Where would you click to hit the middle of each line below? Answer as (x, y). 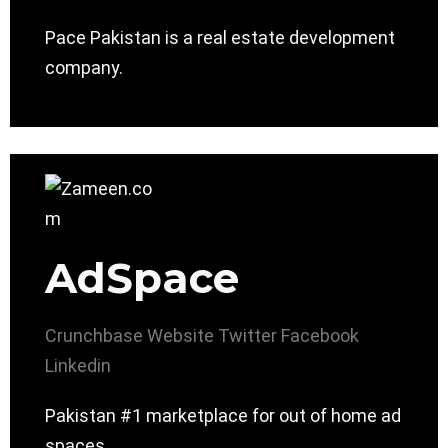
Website (180, 336)
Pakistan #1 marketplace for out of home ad (223, 416)
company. (84, 68)
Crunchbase (94, 336)
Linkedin (78, 366)
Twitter (247, 336)
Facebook (320, 336)
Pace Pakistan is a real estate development (220, 38)
